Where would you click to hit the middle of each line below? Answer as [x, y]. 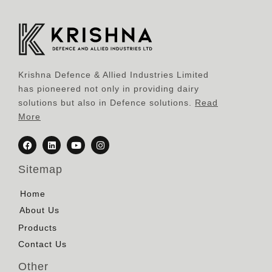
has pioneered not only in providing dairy [109, 89]
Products [38, 228]
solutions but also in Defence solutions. [107, 103]
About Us [39, 210]
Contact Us [42, 244]
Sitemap [40, 170]
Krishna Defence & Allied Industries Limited [114, 75]
